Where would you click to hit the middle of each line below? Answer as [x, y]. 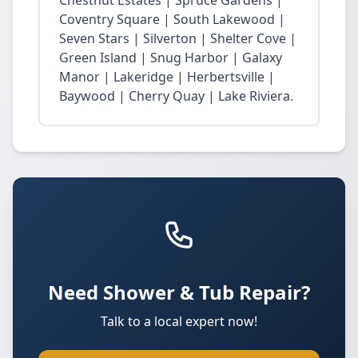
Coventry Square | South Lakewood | [172, 19]
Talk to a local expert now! [179, 321]
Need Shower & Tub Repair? [179, 292]
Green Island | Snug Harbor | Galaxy [171, 58]
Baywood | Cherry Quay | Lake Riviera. [176, 96]
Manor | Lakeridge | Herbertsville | [167, 77]
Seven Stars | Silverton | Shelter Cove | [178, 38]
